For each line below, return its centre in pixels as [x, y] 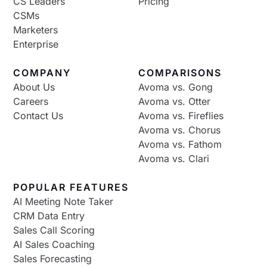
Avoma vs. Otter [174, 101]
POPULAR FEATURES [71, 187]
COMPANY [42, 72]
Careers [31, 101]
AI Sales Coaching [54, 244]
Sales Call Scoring [54, 230]
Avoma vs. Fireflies [181, 115]
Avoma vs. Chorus [179, 130]
